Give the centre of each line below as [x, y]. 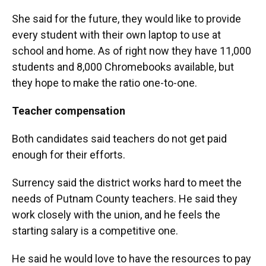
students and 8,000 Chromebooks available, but [123, 67]
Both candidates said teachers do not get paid [119, 139]
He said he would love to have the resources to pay [132, 259]
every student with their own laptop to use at [116, 35]
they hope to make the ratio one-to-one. [104, 83]
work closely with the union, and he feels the [116, 215]
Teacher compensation [69, 111]
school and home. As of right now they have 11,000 [132, 51]
